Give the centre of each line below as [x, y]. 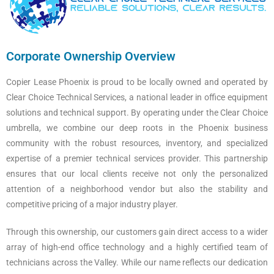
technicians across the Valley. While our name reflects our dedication [137, 263]
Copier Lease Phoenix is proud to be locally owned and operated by [137, 82]
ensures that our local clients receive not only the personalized [137, 174]
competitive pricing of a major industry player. [92, 205]
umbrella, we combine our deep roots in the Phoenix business [137, 128]
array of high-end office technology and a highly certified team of [137, 247]
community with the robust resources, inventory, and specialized [137, 143]
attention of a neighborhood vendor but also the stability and [137, 189]
